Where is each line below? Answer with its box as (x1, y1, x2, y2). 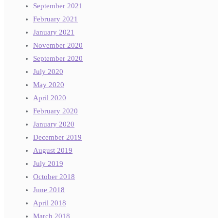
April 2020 (33, 94, 66, 102)
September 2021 (33, 2, 83, 10)
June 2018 (33, 186, 65, 194)
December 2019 (33, 133, 82, 142)
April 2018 (33, 199, 66, 207)
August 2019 (33, 146, 73, 155)
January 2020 (33, 120, 74, 128)
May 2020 (33, 81, 64, 89)
